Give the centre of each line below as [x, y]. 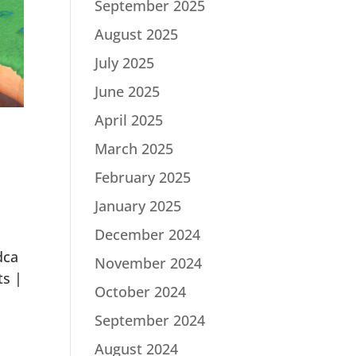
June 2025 [128, 91]
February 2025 [143, 177]
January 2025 [138, 206]
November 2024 [149, 263]
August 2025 [137, 34]
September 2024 [150, 320]
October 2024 [141, 292]
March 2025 [134, 149]
